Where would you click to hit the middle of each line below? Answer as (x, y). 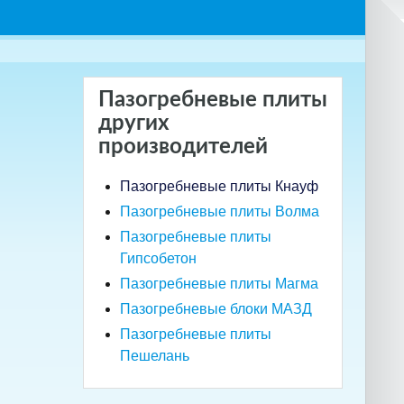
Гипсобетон (158, 258)
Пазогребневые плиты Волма (219, 211)
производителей (183, 147)
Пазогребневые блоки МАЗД (216, 308)
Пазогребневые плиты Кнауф (219, 186)
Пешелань (154, 355)
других (133, 123)
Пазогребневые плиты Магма (219, 283)
